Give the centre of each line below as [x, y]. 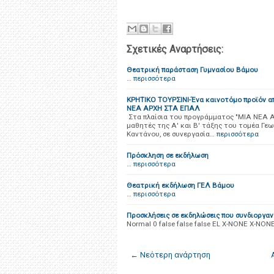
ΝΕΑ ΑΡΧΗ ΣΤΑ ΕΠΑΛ [163, 108]
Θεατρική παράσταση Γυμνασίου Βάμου [192, 70]
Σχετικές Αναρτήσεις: [175, 49]
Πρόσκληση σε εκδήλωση [168, 155]
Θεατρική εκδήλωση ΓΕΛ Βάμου [180, 185]
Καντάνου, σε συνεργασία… [171, 134]
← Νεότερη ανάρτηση [170, 255]
